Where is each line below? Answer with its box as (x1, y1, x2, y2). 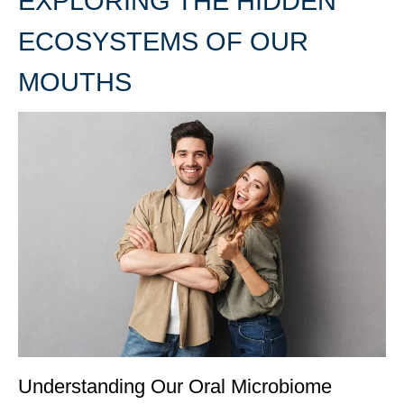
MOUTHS (18, 68, 132, 96)
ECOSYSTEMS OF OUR (18, 27, 308, 56)
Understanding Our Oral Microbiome (18, 374, 332, 398)
